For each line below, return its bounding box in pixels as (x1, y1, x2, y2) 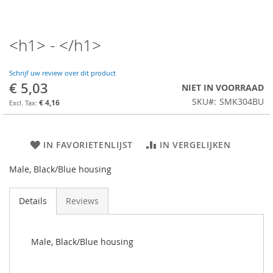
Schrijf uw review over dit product (9, 68, 116, 78)
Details (19, 194, 47, 207)
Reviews (66, 194, 99, 207)
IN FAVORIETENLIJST (43, 138, 133, 151)
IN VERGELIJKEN (159, 138, 231, 151)
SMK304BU (219, 95, 264, 107)
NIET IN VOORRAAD (182, 81, 264, 93)
